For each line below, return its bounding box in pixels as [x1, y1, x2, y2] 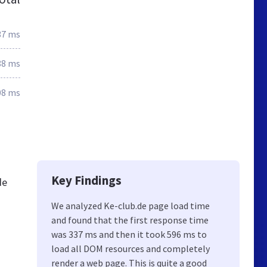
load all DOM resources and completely [51, 243, 210, 254]
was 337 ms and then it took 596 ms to [51, 228, 207, 240]
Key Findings [51, 172, 122, 188]
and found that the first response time [51, 214, 209, 226]
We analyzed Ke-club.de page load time [51, 200, 210, 212]
